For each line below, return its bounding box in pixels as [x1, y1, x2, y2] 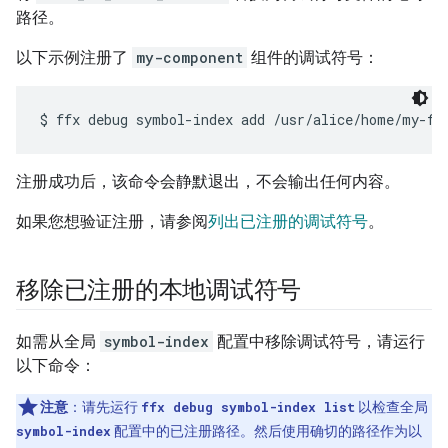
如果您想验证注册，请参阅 [16, 212, 208, 232]
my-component [136, 48, 243, 68]
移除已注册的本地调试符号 [16, 276, 302, 305]
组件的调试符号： [247, 48, 379, 68]
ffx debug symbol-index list [141, 399, 355, 416]
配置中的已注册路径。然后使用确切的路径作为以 [111, 423, 422, 440]
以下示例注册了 [16, 48, 132, 68]
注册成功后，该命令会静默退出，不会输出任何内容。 [16, 172, 400, 192]
